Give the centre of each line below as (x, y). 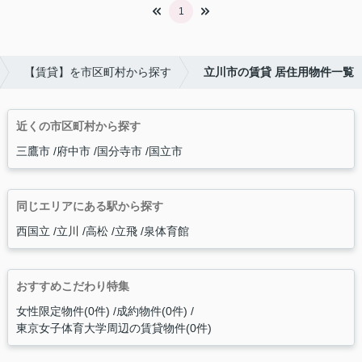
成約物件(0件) (152, 311)
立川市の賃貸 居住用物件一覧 (279, 72)
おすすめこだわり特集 (72, 286)
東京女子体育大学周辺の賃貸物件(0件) (114, 328)
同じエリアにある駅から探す (89, 206)
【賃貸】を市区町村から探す (98, 72)
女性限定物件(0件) (63, 311)
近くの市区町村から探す (78, 126)
